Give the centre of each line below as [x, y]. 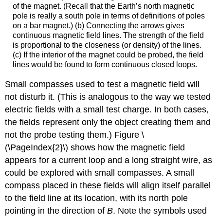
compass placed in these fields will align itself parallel [108, 186]
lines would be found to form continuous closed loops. [105, 64]
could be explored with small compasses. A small [100, 173]
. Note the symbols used [160, 211]
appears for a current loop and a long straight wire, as [109, 160]
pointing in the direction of [56, 211]
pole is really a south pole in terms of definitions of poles [109, 16]
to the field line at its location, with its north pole [97, 198]
